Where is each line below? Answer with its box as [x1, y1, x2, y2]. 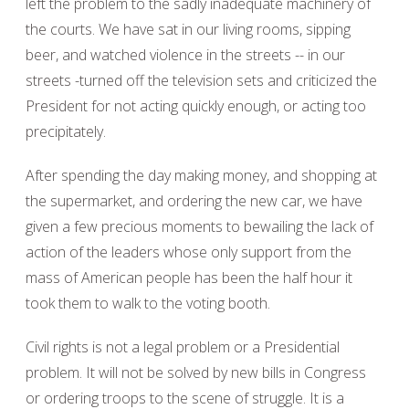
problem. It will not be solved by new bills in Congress [26, 362, 366, 383]
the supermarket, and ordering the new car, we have [26, 191, 362, 211]
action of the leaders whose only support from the [26, 242, 351, 262]
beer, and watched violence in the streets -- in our [26, 45, 345, 65]
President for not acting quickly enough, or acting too [26, 96, 366, 116]
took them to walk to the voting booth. [26, 293, 270, 313]
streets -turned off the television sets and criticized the [26, 70, 377, 90]
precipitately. [26, 121, 106, 142]
